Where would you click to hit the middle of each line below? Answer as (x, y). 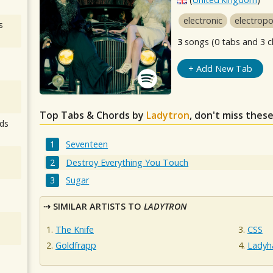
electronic (203, 20)
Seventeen (87, 144)
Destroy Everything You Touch (127, 162)
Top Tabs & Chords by (93, 115)
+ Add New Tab (220, 69)
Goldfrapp (76, 245)
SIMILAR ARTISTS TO (98, 207)
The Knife (75, 229)
